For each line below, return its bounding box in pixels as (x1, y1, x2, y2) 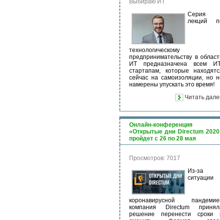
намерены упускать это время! (129, 81, 215, 88)
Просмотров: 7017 (129, 155, 180, 162)
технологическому (129, 47, 180, 54)
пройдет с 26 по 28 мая (129, 135, 196, 142)
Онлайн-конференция (129, 121, 192, 128)
